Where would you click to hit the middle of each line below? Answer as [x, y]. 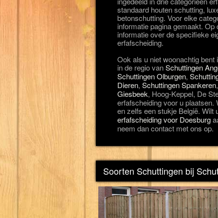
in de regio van [141, 67]
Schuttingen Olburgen [152, 76]
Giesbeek [133, 94]
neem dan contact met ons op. [165, 128]
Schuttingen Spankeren [179, 85]
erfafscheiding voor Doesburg [164, 119]
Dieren [128, 85]
